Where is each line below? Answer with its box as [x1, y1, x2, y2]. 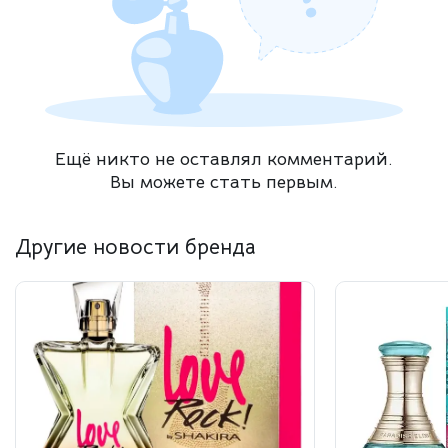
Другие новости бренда [15, 234, 256, 261]
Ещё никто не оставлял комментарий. [55, 148, 393, 171]
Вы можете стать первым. [110, 171, 338, 194]
